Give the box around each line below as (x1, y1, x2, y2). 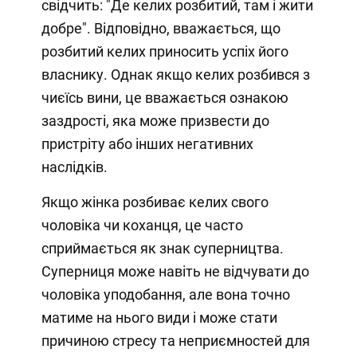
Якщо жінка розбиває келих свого (41, 193, 269, 210)
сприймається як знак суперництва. (41, 239, 284, 257)
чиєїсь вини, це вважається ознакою (41, 88, 288, 106)
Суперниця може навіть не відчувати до (41, 262, 309, 280)
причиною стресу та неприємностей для (41, 331, 310, 349)
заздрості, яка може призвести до (41, 112, 269, 129)
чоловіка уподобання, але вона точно (41, 285, 290, 303)
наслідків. (41, 158, 108, 175)
